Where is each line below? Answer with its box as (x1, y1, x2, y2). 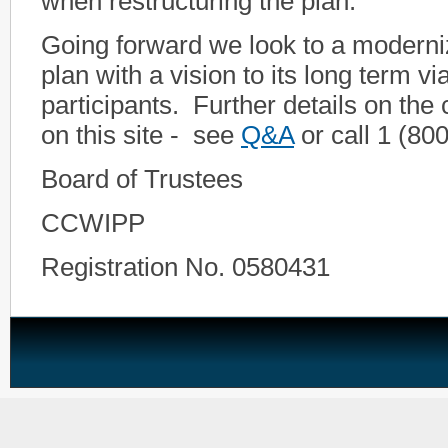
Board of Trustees (41, 164, 243, 195)
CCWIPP (41, 208, 145, 239)
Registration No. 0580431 (41, 252, 330, 283)
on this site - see (41, 120, 241, 151)
